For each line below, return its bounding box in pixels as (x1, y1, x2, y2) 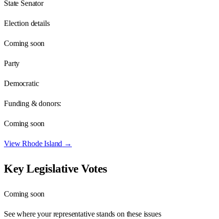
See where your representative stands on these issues (4, 209, 161, 218)
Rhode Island (22, 139, 63, 148)
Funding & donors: (4, 99, 62, 108)
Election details (4, 19, 50, 27)
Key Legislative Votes (4, 162, 107, 175)
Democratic (4, 79, 39, 88)
